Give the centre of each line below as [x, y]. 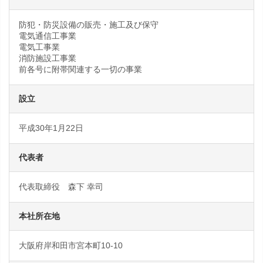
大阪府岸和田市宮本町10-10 [71, 245]
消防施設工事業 [48, 58]
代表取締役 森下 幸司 [61, 187]
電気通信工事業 [48, 36]
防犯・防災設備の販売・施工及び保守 [89, 25]
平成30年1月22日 [51, 128]
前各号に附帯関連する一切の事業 [80, 69]
